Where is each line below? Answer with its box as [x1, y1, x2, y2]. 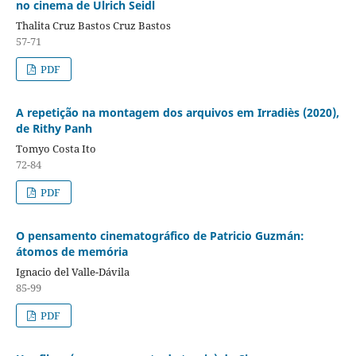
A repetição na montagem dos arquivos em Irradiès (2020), [15, 104, 339, 120]
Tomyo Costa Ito [15, 141, 96, 156]
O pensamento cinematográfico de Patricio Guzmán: [15, 227, 304, 243]
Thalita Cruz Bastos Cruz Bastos [15, 17, 171, 33]
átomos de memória [15, 243, 128, 259]
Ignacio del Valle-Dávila [15, 264, 130, 279]
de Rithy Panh [15, 120, 92, 136]
